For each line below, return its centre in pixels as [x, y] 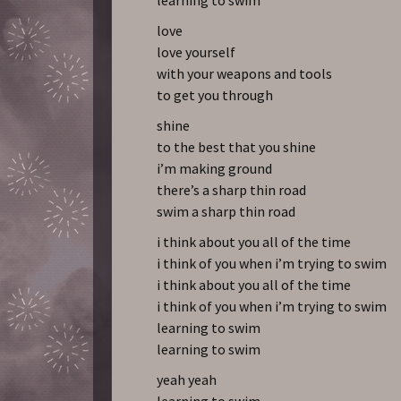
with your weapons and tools [245, 73]
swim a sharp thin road [226, 211]
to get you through [215, 94]
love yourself [196, 51]
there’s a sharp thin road [232, 189]
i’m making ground [215, 168]
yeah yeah [187, 379]
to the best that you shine [237, 146]
